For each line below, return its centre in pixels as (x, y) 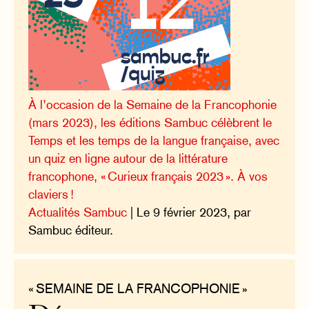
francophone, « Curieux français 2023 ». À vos (148, 176)
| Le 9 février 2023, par (189, 212)
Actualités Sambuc (78, 212)
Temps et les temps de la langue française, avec (154, 140)
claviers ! (51, 194)
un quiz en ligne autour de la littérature (128, 158)
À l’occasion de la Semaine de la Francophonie (153, 104)
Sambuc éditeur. (71, 230)
